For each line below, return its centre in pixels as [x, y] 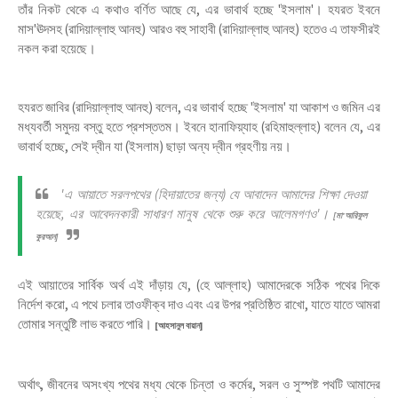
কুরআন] [47, 237]
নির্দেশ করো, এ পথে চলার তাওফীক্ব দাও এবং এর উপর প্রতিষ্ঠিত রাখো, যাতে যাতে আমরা [199, 304]
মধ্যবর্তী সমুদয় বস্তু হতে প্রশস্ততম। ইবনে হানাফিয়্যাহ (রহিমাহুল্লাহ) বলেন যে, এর [199, 127]
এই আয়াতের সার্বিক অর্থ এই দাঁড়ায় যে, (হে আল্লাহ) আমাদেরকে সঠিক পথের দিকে [199, 285]
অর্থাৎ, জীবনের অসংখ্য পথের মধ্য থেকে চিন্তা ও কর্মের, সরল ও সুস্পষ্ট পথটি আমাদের [199, 384]
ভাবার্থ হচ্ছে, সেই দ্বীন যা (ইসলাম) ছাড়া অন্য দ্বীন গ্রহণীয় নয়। [155, 146]
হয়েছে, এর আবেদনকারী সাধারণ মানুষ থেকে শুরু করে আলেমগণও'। [184, 214]
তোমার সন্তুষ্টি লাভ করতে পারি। [86, 324]
